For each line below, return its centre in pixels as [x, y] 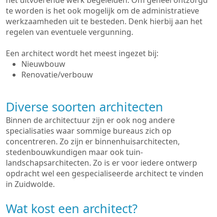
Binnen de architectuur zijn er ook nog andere [90, 120]
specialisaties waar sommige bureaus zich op [89, 131]
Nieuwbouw [43, 64]
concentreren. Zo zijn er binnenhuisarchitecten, [93, 141]
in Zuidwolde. [30, 184]
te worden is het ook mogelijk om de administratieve [102, 11]
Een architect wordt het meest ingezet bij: [82, 53]
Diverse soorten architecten [85, 107]
